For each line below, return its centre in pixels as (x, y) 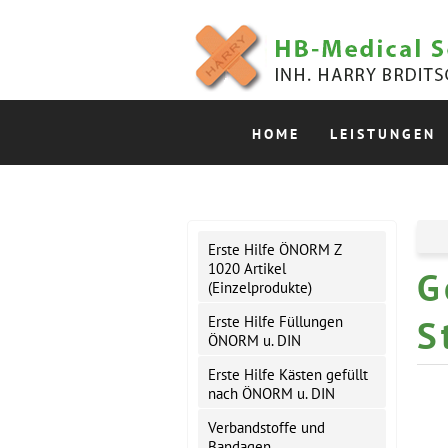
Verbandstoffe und (266, 427)
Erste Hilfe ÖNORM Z (275, 249)
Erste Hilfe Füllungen (275, 321)
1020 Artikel (247, 268)
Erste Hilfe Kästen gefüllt (288, 374)
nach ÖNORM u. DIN (271, 393)
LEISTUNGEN (383, 134)
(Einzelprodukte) (260, 287)
